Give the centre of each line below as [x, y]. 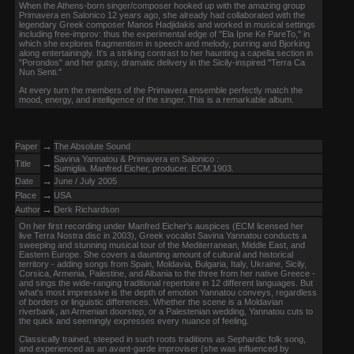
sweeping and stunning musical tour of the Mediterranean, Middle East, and [162, 245]
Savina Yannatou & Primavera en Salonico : [136, 159]
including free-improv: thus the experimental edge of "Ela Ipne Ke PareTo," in [164, 34]
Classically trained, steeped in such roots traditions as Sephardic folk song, [162, 339]
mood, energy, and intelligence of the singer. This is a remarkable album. [156, 100]
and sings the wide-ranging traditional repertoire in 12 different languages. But [166, 283]
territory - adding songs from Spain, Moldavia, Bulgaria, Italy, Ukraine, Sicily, [163, 264]
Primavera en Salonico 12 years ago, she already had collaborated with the [162, 15]
